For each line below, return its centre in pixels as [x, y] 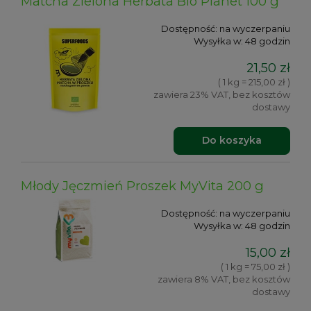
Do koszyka [232, 141]
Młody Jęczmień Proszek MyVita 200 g [142, 185]
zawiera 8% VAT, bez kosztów [224, 279]
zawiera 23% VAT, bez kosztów [222, 95]
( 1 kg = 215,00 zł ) [254, 82]
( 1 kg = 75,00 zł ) [255, 267]
